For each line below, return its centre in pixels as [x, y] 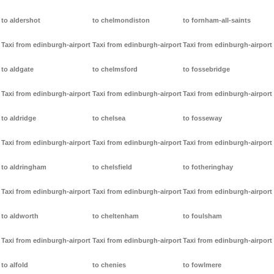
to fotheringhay [208, 167]
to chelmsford [115, 69]
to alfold [15, 265]
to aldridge [19, 118]
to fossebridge [207, 69]
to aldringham [24, 167]
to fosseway [203, 118]
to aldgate [17, 69]
